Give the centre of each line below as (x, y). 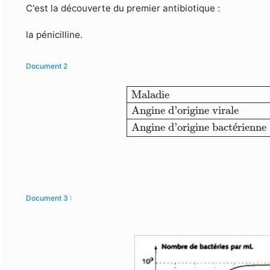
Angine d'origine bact (182, 127)
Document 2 (47, 66)
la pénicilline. (55, 35)
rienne (252, 127)
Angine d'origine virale (185, 111)
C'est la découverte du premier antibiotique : (123, 8)
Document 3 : (49, 198)
